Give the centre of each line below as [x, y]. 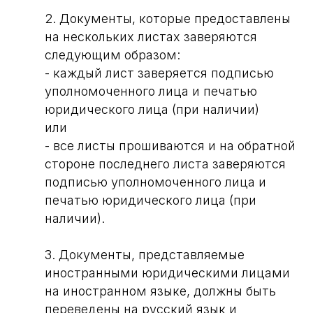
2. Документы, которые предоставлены [168, 19]
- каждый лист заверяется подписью [159, 73]
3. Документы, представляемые [145, 255]
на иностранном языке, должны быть [160, 291]
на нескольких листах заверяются [151, 37]
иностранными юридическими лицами [167, 273]
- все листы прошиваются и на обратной [170, 146]
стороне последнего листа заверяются [165, 164]
